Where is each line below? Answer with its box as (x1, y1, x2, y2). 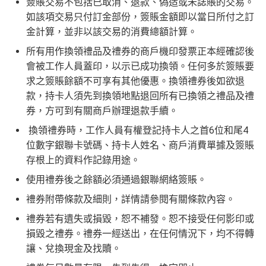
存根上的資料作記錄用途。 (26, 154, 140, 166)
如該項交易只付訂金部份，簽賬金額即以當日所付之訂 (26, 11, 254, 23)
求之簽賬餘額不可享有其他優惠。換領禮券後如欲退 (26, 75, 245, 87)
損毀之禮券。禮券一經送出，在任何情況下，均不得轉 (26, 228, 254, 240)
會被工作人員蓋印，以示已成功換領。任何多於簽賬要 (26, 61, 254, 72)
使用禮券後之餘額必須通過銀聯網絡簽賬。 (26, 174, 207, 186)
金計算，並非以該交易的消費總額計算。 (26, 26, 197, 38)
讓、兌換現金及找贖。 (26, 243, 121, 255)
